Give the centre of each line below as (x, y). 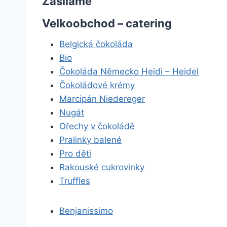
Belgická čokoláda (96, 44)
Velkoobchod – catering (107, 23)
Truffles (75, 181)
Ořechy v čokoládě (97, 126)
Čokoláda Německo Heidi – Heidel (129, 71)
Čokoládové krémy (97, 85)
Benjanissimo (86, 211)
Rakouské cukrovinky (102, 167)
